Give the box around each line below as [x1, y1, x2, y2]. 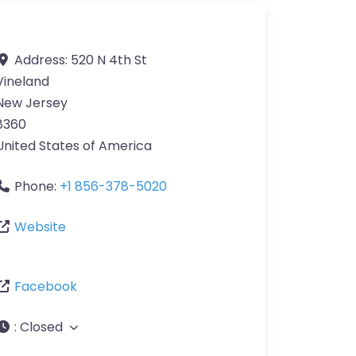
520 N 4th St [71, 51, 147, 70]
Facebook [14, 277, 77, 296]
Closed [20, 318, 63, 337]
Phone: [14, 177, 60, 196]
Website [14, 218, 66, 237]
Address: [14, 51, 71, 70]
